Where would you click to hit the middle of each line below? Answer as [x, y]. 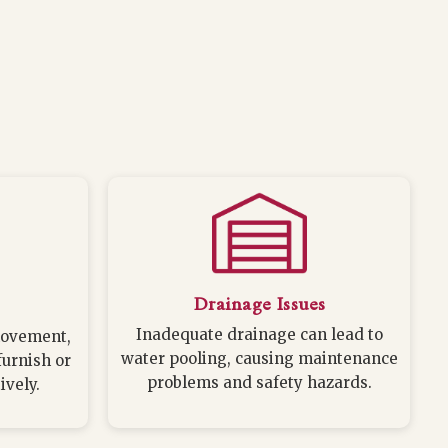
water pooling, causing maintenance [259, 359]
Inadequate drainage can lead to [259, 335]
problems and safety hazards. [259, 383]
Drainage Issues [259, 304]
